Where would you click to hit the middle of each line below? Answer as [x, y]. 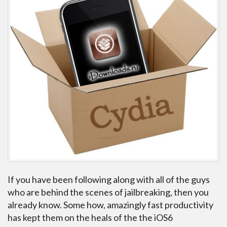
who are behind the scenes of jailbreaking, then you [108, 192]
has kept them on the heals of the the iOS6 [90, 218]
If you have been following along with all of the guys [109, 180]
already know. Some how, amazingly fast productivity [110, 205]
